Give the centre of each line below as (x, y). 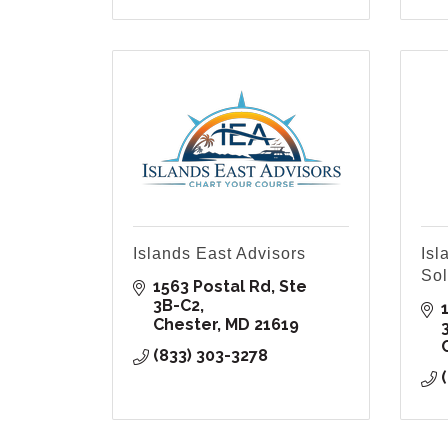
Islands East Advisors (219, 254)
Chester (185, 325)
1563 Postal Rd (212, 287)
